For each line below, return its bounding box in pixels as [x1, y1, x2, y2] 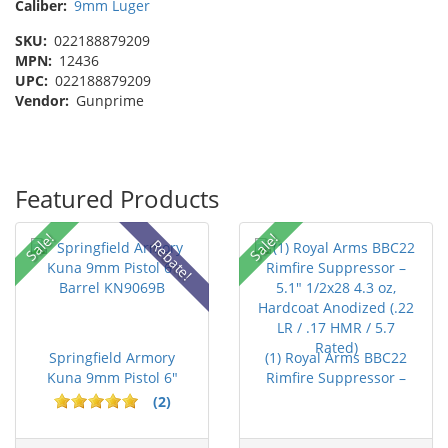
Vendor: [15, 90, 69, 110]
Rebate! [146, 234, 197, 285]
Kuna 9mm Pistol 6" [46, 367, 178, 387]
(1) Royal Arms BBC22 [265, 347, 407, 367]
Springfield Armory [49, 347, 175, 367]
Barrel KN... [73, 387, 151, 407]
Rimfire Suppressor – [266, 367, 406, 387]
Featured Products [15, 181, 219, 215]
